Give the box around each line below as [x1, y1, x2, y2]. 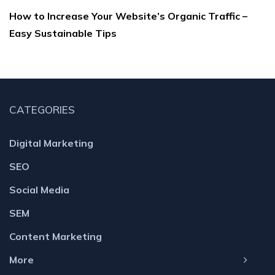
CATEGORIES [9, 103, 75, 117]
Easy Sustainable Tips [9, 27, 117, 40]
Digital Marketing [9, 137, 93, 150]
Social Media [9, 184, 69, 196]
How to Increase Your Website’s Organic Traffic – [9, 10, 247, 23]
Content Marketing [9, 230, 102, 243]
